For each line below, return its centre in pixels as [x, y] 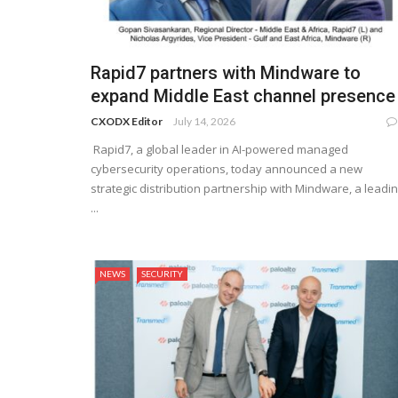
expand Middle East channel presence [243, 96]
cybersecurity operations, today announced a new [227, 169]
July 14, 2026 [204, 122]
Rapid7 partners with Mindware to [226, 73]
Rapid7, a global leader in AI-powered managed [219, 150]
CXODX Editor [127, 122]
